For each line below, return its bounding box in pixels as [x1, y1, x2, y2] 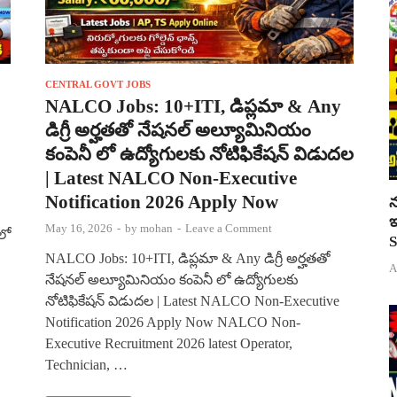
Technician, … [45, 356, 128, 372]
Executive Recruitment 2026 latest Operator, [45, 335, 292, 351]
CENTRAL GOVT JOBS [45, 78, 151, 90]
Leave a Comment [185, 221, 272, 235]
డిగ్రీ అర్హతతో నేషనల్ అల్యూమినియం [45, 119, 311, 141]
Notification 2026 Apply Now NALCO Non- [45, 314, 300, 330]
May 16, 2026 [45, 221, 113, 235]
